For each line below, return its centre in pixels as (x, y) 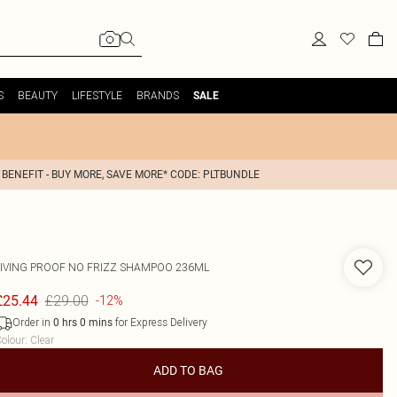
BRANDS (157, 95)
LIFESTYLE (97, 95)
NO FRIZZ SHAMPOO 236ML (138, 267)
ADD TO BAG (189, 370)
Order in (32, 322)
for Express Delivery (160, 322)
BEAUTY (37, 95)
